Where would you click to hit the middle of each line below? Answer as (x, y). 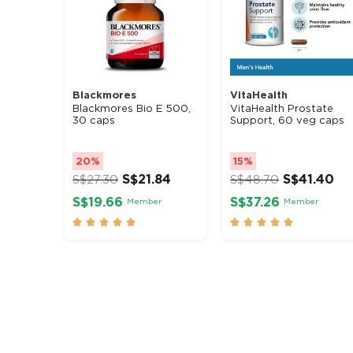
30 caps (94, 120)
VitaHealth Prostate (282, 108)
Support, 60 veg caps (287, 120)
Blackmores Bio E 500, (132, 108)
